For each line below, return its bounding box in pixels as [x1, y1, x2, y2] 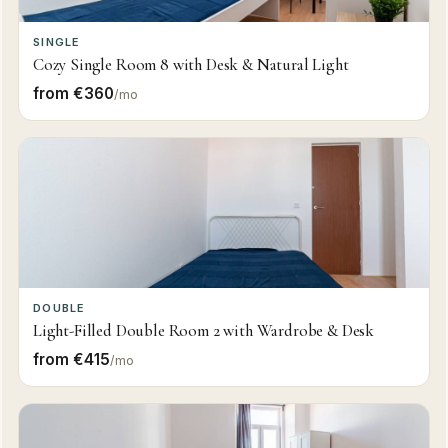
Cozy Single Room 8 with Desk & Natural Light [32, 53, 349, 75]
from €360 [32, 83, 114, 103]
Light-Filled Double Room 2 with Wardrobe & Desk [32, 319, 375, 341]
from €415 [32, 349, 110, 369]
